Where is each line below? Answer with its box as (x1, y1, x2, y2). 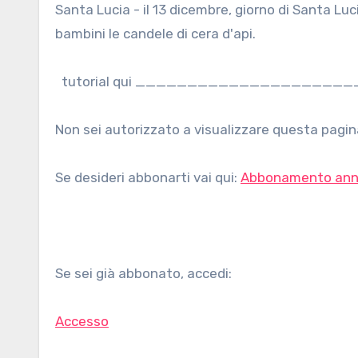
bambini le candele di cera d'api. (55, 26, 256, 42)
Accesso (55, 313, 109, 329)
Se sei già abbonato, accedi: (55, 265, 232, 281)
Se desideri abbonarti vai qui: (55, 169, 241, 185)
